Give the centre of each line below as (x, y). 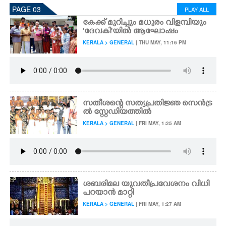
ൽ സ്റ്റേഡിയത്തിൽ (117, 112)
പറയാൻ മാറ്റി (108, 193)
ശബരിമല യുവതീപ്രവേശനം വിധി (146, 185)
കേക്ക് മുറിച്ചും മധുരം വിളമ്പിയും (145, 23)
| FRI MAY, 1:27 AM (158, 204)
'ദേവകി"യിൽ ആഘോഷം (131, 32)
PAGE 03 (26, 9)
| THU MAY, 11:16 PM (160, 42)
